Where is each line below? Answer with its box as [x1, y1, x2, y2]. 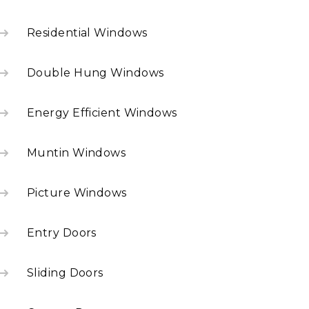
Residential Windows [27, 26, 148, 39]
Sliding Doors [27, 266, 103, 279]
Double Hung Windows [27, 66, 164, 79]
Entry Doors [27, 226, 97, 239]
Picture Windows [27, 186, 127, 199]
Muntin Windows [27, 146, 126, 159]
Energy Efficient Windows [27, 106, 177, 119]
